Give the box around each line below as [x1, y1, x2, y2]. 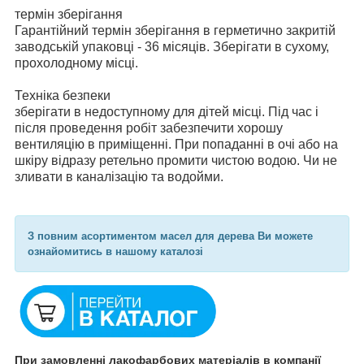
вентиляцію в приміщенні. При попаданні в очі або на [15, 137, 338, 152]
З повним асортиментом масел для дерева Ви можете [28, 230, 313, 243]
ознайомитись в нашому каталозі [28, 245, 203, 258]
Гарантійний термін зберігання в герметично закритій [15, 24, 336, 38]
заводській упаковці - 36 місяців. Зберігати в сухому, [15, 40, 329, 54]
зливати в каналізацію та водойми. [15, 170, 223, 184]
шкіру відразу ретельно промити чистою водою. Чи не [15, 154, 337, 168]
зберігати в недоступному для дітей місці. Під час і [15, 105, 318, 119]
